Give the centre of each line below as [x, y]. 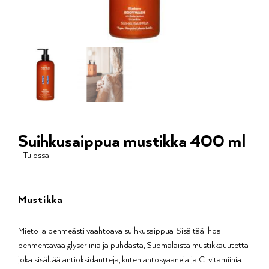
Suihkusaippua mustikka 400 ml [132, 140]
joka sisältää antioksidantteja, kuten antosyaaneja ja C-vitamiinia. [130, 259]
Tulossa [36, 154]
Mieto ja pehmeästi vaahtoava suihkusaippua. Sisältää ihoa [119, 230]
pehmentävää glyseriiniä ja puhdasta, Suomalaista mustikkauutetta [133, 244]
